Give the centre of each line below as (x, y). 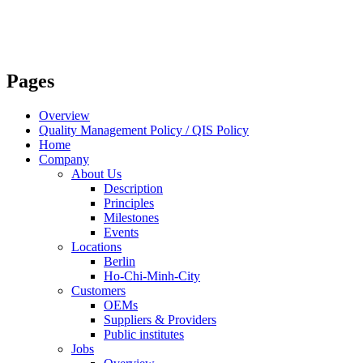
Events (121, 232)
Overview (64, 115)
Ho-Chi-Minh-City (152, 275)
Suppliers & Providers (160, 319)
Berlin (120, 261)
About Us (96, 173)
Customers (98, 290)
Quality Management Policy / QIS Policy (144, 130)
